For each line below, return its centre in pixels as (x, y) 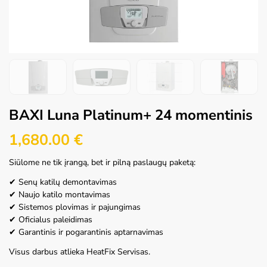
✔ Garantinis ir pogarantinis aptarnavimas (86, 232)
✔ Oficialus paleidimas (51, 219)
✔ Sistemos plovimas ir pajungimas (75, 207)
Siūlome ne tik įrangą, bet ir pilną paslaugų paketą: (102, 162)
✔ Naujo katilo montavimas (60, 194)
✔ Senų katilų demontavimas (63, 182)
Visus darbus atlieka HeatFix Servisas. (80, 252)
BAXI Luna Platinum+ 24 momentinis (131, 115)
